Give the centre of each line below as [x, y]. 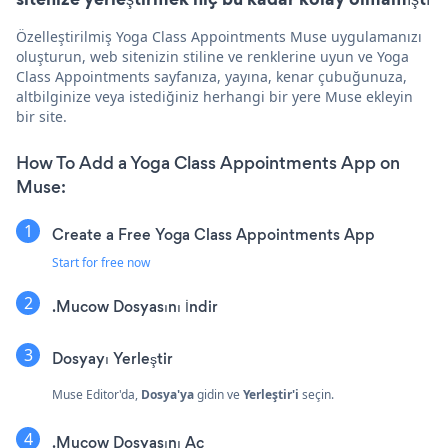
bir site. [41, 116]
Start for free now [101, 262]
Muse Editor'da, [96, 394]
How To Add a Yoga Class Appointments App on [208, 162]
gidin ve [218, 394]
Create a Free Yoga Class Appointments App [213, 234]
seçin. [316, 394]
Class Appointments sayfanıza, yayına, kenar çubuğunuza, [211, 76]
